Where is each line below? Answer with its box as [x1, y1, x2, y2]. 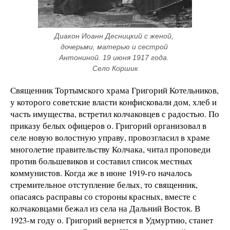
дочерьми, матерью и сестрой [60, 43, 168, 51]
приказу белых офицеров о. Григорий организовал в [10, 120, 206, 132]
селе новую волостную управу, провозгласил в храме [10, 131, 210, 144]
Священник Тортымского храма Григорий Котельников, [10, 84, 219, 97]
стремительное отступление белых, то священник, [10, 179, 198, 191]
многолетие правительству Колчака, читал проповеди [10, 143, 210, 156]
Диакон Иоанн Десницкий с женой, [54, 32, 174, 41]
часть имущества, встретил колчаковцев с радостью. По [10, 108, 219, 120]
